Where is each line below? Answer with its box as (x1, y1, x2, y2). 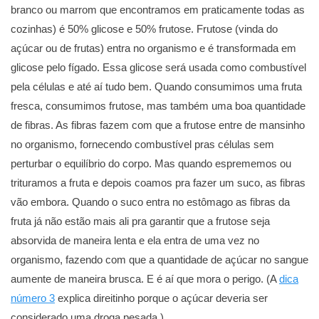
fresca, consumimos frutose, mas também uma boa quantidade (11, 100, 305, 113)
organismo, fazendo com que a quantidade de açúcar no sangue (11, 253, 308, 266)
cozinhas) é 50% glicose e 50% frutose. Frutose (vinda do (11, 23, 278, 36)
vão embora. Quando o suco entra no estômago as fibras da (11, 196, 290, 209)
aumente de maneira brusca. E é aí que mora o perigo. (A (11, 273, 279, 286)
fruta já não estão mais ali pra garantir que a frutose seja (11, 215, 270, 228)
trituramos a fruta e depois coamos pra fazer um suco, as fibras (11, 177, 305, 189)
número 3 (11, 292, 55, 305)
